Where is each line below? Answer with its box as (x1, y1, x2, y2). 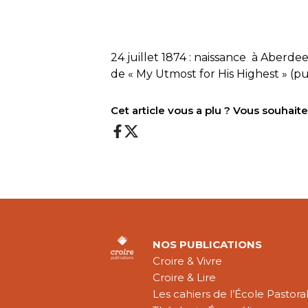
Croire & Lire (153, 270, 217, 284)
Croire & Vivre (153, 254, 223, 267)
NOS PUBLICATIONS (153, 237, 263, 251)
